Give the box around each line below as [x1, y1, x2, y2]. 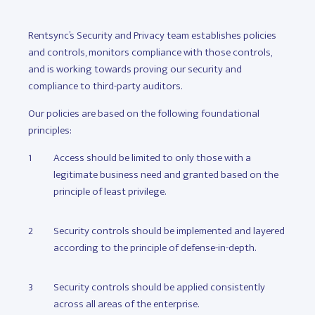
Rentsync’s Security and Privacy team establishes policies [28, 27, 276, 44]
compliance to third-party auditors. [28, 77, 182, 95]
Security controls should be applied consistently [53, 278, 265, 296]
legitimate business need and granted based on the [53, 166, 278, 184]
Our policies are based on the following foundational [28, 105, 259, 122]
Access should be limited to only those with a [53, 149, 251, 167]
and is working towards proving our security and [28, 60, 242, 78]
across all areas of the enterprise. [53, 295, 199, 313]
